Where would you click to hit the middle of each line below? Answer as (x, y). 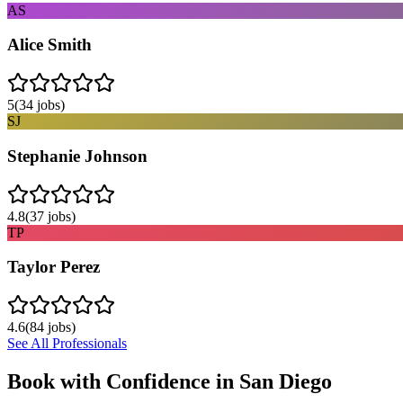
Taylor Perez (54, 267)
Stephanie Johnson (77, 156)
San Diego (286, 381)
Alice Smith (49, 45)
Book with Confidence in (123, 381)
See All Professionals (67, 343)
